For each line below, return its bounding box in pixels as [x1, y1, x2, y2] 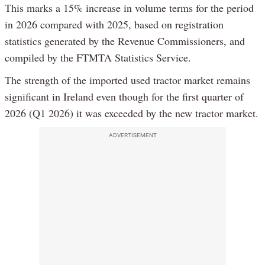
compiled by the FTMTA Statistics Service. [5, 50, 191, 65]
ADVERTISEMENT [108, 132, 157, 139]
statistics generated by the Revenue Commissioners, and [5, 34, 245, 49]
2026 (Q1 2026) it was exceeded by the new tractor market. [5, 106, 258, 121]
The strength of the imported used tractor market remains [5, 73, 250, 88]
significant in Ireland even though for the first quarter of [5, 89, 244, 104]
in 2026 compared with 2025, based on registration [5, 17, 224, 32]
